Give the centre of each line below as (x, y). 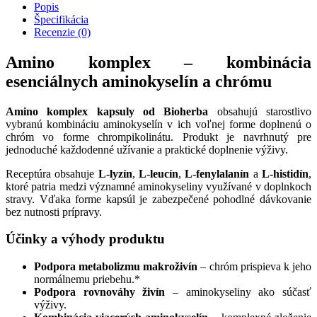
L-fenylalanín (217, 173)
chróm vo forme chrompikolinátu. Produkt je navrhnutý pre (158, 137)
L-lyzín (115, 173)
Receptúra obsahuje (52, 173)
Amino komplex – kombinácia (158, 62)
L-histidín (286, 173)
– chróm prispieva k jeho (255, 267)
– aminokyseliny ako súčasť (238, 292)
